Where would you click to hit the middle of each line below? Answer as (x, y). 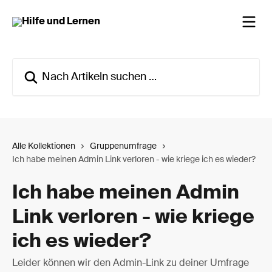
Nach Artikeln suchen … (64, 65)
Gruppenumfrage (123, 146)
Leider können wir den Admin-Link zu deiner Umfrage (131, 263)
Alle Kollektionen (44, 146)
